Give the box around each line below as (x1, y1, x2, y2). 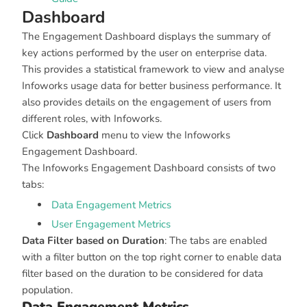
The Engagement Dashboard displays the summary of (22, 29, 271, 43)
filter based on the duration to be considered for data (22, 267, 263, 280)
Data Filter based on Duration (22, 234, 164, 247)
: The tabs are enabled (164, 234, 267, 247)
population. (22, 283, 73, 297)
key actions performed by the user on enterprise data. (22, 46, 267, 60)
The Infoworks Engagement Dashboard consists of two (22, 161, 275, 175)
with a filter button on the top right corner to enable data (22, 250, 282, 264)
